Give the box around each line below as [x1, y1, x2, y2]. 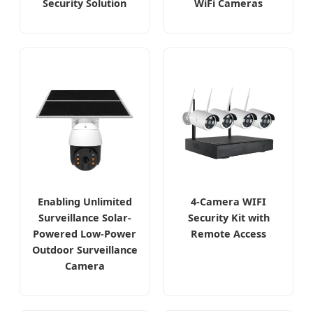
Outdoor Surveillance [31, 243, 138, 257]
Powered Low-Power [33, 227, 136, 241]
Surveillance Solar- [38, 211, 131, 225]
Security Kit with [187, 211, 270, 225]
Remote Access [191, 227, 266, 241]
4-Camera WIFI [191, 195, 266, 209]
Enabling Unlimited [37, 195, 132, 209]
